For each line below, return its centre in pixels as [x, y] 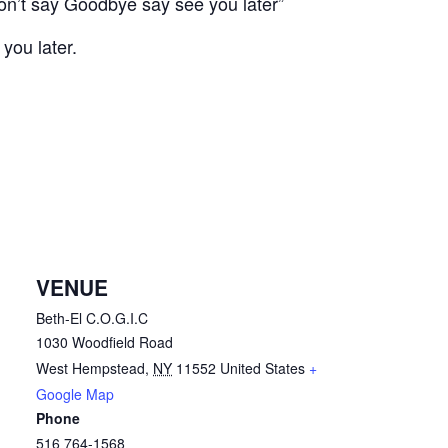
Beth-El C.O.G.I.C [92, 318]
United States [263, 368]
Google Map [75, 394]
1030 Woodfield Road [105, 342]
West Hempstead [91, 368]
